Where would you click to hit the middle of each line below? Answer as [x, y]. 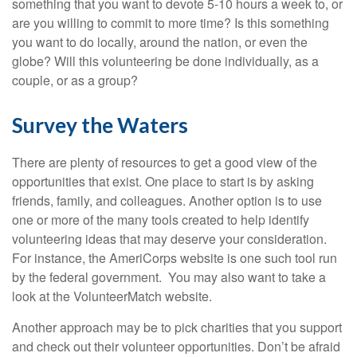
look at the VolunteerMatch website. [112, 296]
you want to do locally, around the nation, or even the [160, 42]
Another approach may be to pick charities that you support [177, 328]
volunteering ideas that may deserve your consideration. [169, 239]
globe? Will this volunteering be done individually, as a [165, 61]
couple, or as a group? [75, 80]
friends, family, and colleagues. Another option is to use [167, 201]
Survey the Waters [100, 126]
